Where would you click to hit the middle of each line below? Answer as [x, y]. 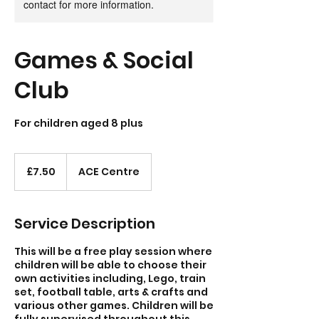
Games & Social [104, 60]
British [25, 165]
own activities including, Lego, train [110, 278]
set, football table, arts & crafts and [111, 292]
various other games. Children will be [114, 305]
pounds [27, 173]
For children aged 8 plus [79, 123]
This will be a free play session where [113, 251]
